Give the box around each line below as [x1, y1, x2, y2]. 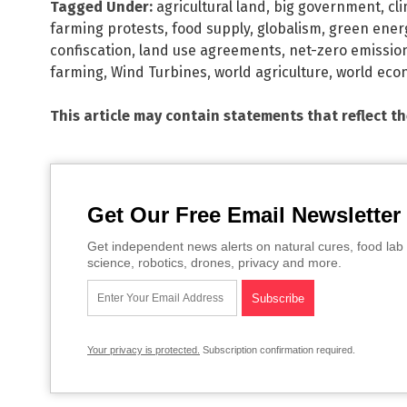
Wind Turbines [111, 64, 207, 82]
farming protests [50, 20, 164, 38]
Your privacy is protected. [87, 344, 200, 356]
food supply [172, 20, 250, 38]
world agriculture [214, 64, 329, 82]
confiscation [50, 42, 132, 60]
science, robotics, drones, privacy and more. [87, 255, 342, 271]
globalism [257, 20, 322, 38]
